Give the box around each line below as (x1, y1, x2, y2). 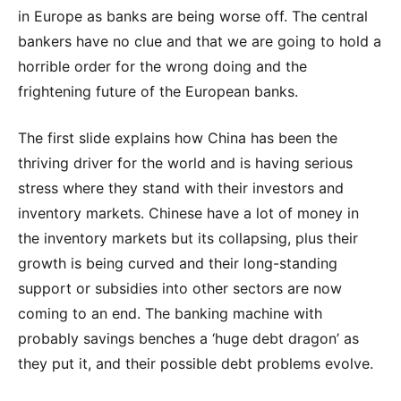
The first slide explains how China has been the (18, 128, 337, 147)
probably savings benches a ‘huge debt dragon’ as (18, 328, 359, 347)
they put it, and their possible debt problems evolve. (18, 354, 373, 372)
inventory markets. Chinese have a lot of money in (18, 203, 359, 222)
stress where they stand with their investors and (18, 178, 344, 197)
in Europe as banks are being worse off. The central (18, 6, 368, 25)
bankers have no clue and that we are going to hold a (18, 31, 381, 50)
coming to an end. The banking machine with (18, 303, 322, 322)
